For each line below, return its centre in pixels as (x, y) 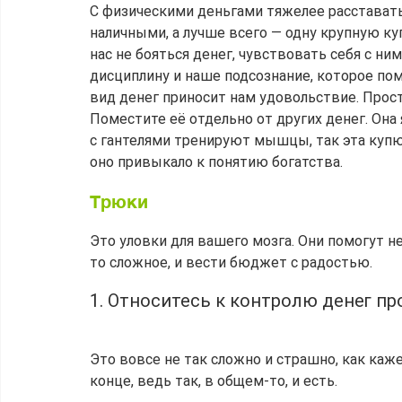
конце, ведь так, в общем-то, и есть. (214, 381)
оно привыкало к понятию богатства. (216, 162)
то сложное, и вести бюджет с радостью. (231, 263)
